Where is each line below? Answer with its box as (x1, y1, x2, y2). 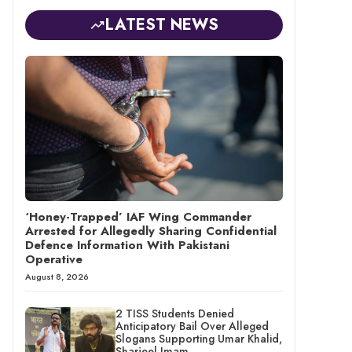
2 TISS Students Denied (115, 305, 234, 321)
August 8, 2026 (25, 269, 89, 283)
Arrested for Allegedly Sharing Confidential (25, 222, 277, 240)
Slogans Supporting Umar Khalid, (115, 330, 282, 346)
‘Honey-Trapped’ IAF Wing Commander (25, 207, 251, 225)
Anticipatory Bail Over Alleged (115, 317, 269, 334)
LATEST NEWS (105, 13, 218, 36)
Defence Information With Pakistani (25, 236, 229, 254)
